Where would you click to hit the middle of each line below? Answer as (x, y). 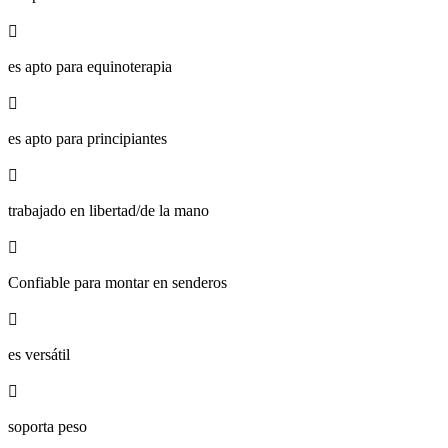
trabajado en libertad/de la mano (108, 210)
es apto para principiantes (87, 138)
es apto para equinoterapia (90, 66)
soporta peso (47, 426)
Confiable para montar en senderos (117, 282)
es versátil (39, 354)
